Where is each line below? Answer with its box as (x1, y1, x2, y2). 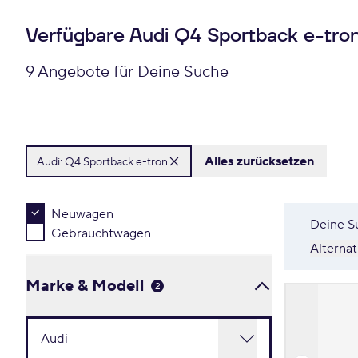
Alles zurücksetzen (205, 153, 314, 169)
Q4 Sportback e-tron (65, 154, 168, 169)
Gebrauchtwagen (51, 225, 151, 241)
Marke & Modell (26, 276, 145, 296)
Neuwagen (51, 206, 113, 222)
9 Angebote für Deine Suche (26, 62, 229, 82)
